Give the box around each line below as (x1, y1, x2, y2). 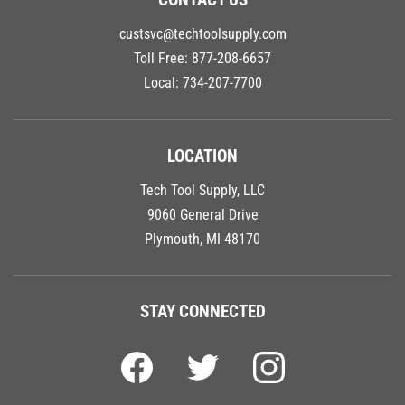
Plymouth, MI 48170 (145, 221, 260, 239)
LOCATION (167, 136, 238, 157)
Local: (143, 65, 183, 83)
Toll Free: (134, 41, 192, 59)
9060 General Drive (146, 196, 259, 214)
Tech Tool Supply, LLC (140, 172, 265, 190)
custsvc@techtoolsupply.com (118, 16, 287, 34)
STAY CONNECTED (139, 292, 266, 314)
